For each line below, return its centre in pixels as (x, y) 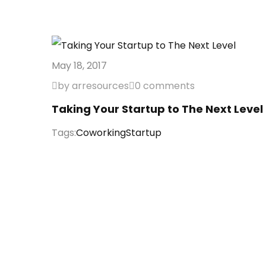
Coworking (101, 133)
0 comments (165, 86)
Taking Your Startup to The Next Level (157, 109)
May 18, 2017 (79, 66)
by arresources (93, 86)
